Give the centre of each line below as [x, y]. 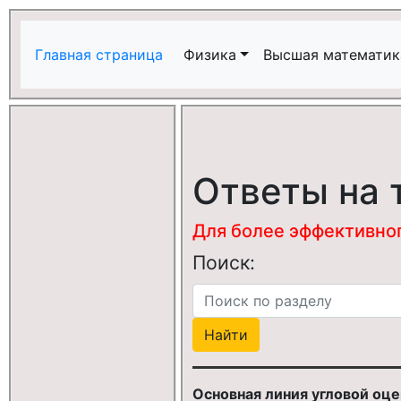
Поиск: [224, 262]
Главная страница [101, 55]
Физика [210, 55]
